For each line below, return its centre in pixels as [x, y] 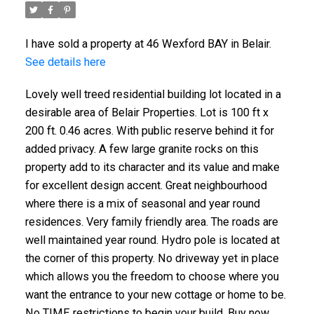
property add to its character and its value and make [152, 167]
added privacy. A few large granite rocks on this [142, 149]
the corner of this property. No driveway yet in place [152, 258]
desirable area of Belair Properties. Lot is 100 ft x [146, 112]
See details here [65, 62]
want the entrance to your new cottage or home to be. [155, 294]
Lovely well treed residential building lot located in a [153, 94]
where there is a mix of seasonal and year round [142, 203]
